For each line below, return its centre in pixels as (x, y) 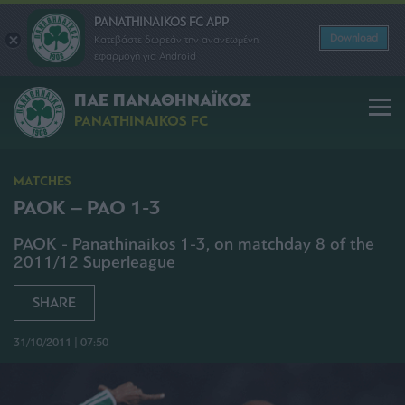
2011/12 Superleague (94, 262)
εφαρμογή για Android (145, 56)
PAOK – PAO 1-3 (87, 208)
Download (354, 38)
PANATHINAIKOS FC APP (161, 22)
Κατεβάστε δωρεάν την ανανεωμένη (176, 39)
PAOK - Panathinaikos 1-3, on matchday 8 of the (194, 244)
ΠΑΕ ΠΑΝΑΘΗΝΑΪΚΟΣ (163, 101)
